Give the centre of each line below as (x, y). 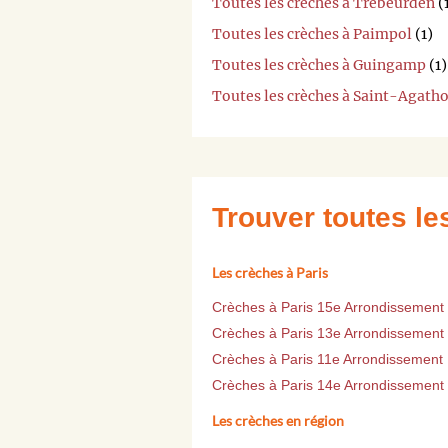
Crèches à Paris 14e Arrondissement (328, 384)
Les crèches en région (278, 420)
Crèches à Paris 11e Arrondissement (327, 358)
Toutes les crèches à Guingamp (319, 64)
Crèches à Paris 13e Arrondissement (328, 332)
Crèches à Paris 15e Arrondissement (328, 306)
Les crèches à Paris (270, 272)
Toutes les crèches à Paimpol (312, 33)
